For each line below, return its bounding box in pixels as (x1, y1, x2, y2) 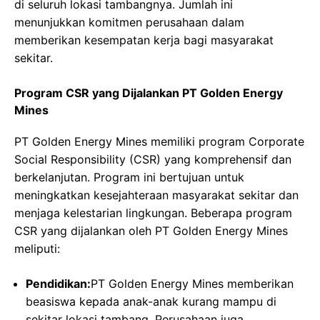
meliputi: (14, 241, 60, 256)
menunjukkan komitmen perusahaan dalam (14, 15, 244, 30)
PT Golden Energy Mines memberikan (91, 276, 294, 291)
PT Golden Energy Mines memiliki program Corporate (14, 134, 304, 149)
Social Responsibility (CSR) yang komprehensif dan (14, 152, 291, 167)
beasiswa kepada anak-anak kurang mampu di (26, 294, 276, 309)
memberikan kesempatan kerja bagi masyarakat (14, 33, 274, 48)
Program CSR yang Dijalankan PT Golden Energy (14, 86, 283, 101)
